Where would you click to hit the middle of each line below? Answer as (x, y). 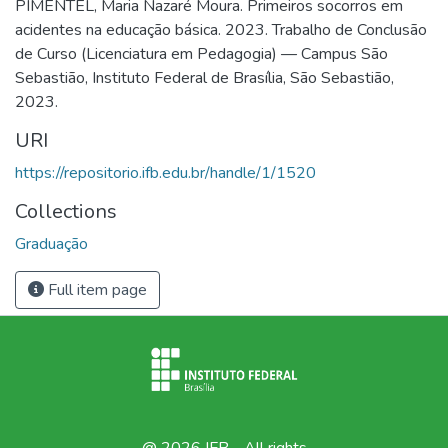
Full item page (95, 289)
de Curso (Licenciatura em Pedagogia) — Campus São (201, 53)
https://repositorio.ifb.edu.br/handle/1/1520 (165, 172)
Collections (66, 211)
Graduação (51, 243)
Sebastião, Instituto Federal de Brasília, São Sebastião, (204, 77)
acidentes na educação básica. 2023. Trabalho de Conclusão (221, 29)
